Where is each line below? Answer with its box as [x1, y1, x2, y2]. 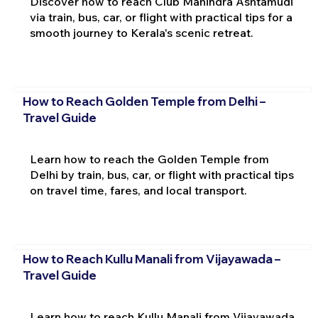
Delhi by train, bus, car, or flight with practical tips [29, 167, 294, 182]
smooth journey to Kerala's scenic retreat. [29, 25, 253, 40]
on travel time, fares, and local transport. [29, 182, 247, 197]
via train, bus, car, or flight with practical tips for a [29, 9, 292, 24]
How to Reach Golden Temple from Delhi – [22, 93, 265, 109]
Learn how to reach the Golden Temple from [29, 151, 269, 166]
